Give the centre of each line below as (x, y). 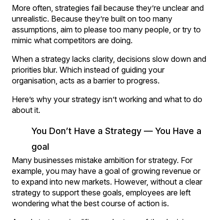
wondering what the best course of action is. (90, 203)
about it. (26, 110)
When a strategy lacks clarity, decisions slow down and (109, 59)
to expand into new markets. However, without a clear (107, 181)
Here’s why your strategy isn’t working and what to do (107, 99)
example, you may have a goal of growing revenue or (106, 171)
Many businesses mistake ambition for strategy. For (102, 160)
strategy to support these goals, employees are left (101, 192)
